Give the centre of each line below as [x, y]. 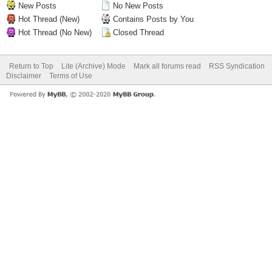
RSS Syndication [237, 66]
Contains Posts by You [152, 19]
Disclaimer [24, 76]
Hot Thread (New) [48, 19]
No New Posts [137, 6]
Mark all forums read [167, 66]
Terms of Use [71, 76]
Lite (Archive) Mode [93, 66]
